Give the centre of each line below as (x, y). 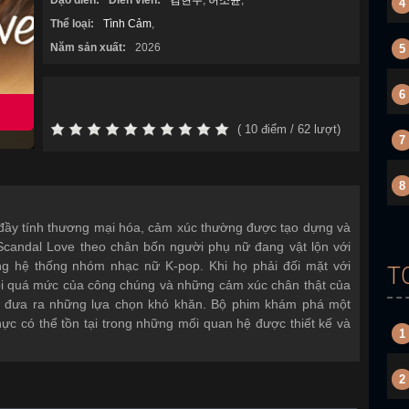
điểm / (277, 129)
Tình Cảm (127, 24)
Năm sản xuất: (88, 47)
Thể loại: (72, 24)
